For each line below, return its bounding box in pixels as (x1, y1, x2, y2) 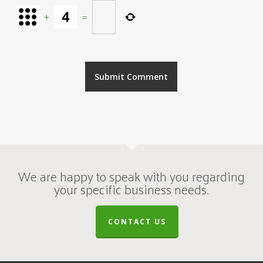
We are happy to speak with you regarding (18, 164, 245, 188)
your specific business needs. (54, 177, 209, 201)
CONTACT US (108, 217, 167, 227)
